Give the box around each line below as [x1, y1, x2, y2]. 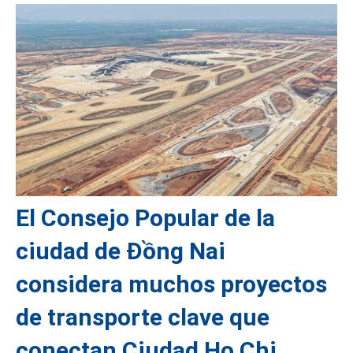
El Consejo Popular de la [16, 203, 275, 232]
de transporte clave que [16, 303, 269, 331]
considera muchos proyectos [16, 269, 327, 298]
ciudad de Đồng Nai [16, 236, 225, 265]
